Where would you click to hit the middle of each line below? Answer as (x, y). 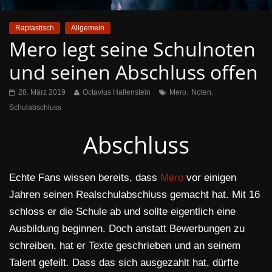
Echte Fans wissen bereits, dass (85, 178)
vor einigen (210, 178)
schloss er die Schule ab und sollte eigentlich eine (122, 212)
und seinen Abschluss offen (134, 72)
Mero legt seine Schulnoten (132, 49)
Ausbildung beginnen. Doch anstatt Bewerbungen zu (127, 229)
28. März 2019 (42, 93)
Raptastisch (35, 28)
